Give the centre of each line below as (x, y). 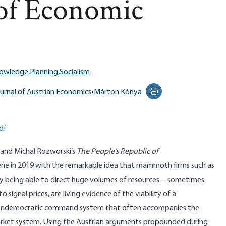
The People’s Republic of (118, 152)
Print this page (177, 97)
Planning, (45, 72)
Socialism (75, 72)
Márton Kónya (118, 92)
